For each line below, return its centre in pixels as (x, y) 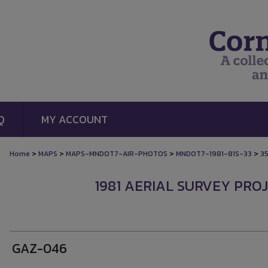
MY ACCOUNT (74, 119)
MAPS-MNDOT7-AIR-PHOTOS (117, 154)
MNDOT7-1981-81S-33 (214, 154)
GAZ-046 (39, 249)
